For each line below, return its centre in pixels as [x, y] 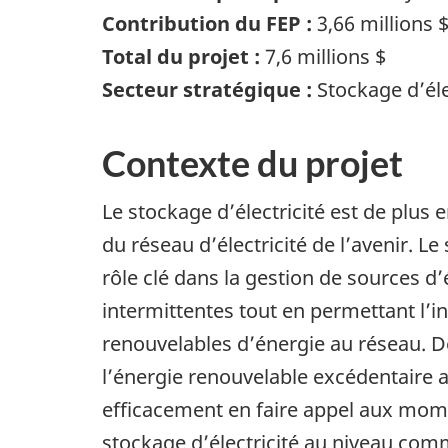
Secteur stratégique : [209, 90]
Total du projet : [183, 57]
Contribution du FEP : [207, 24]
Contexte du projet [252, 163]
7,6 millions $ [325, 57]
